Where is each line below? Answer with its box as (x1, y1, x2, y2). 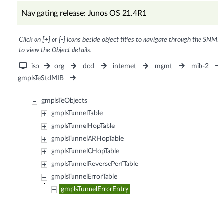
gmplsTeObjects (41, 97, 88, 105)
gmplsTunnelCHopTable (51, 148, 120, 155)
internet (113, 63, 137, 70)
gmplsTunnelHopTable (51, 123, 115, 130)
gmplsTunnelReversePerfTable (51, 161, 139, 168)
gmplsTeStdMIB (18, 75, 64, 82)
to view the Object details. (18, 47, 91, 54)
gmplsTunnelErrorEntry (61, 186, 129, 193)
